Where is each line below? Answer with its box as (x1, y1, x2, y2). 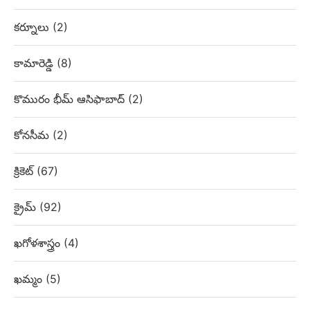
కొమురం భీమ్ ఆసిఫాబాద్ (14, 92, 128, 107)
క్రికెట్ (14, 164, 37, 179)
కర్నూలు (14, 20, 53, 35)
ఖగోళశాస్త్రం (14, 236, 64, 250)
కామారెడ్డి (14, 56, 57, 71)
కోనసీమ (14, 128, 53, 143)
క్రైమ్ (14, 200, 39, 215)
